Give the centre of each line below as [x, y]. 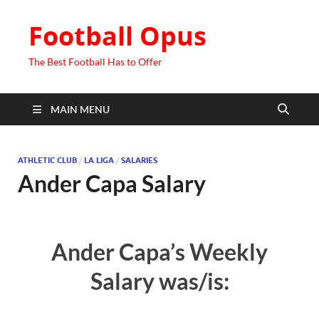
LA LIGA [99, 160]
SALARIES [139, 160]
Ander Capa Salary [112, 183]
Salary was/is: [159, 281]
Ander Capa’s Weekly [159, 251]
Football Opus [117, 36]
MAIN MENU [80, 109]
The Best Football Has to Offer [95, 62]
